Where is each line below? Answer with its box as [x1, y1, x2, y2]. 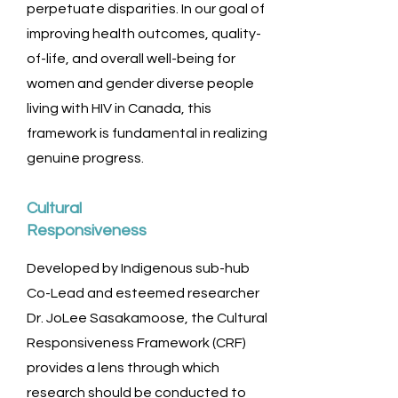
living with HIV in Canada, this [27, 101, 211, 115]
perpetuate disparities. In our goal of [27, 2, 265, 16]
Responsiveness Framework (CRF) [27, 336, 246, 350]
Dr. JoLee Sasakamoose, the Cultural [27, 311, 267, 325]
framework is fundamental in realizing [27, 126, 267, 140]
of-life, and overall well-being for [27, 52, 235, 66]
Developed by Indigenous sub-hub [27, 261, 250, 275]
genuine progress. [27, 151, 144, 165]
